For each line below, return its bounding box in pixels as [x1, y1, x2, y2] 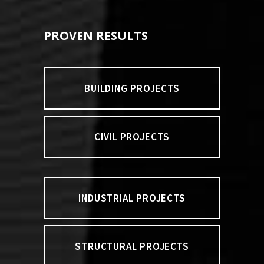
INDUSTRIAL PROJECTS [78, 191, 186, 204]
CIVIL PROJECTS [94, 130, 170, 143]
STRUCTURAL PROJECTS [74, 239, 190, 253]
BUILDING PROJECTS [84, 81, 180, 95]
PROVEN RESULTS [44, 27, 148, 44]
